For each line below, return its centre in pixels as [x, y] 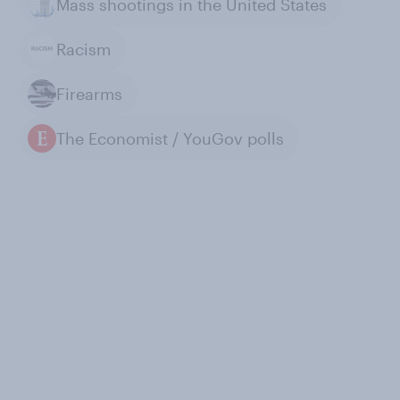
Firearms [89, 93]
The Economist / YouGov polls [170, 138]
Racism [83, 49]
